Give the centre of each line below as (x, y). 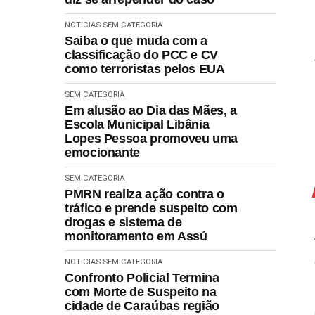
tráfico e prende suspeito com (151, 208)
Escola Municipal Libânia (137, 124)
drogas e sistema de (123, 222)
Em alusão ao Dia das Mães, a (151, 110)
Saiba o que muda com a (136, 40)
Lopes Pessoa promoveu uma (151, 138)
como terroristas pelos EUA (145, 69)
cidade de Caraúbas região (142, 306)
